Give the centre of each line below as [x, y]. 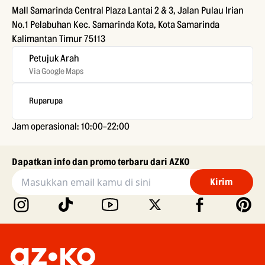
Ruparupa [46, 101]
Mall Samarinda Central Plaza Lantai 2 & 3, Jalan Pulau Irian [128, 10]
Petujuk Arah [54, 58]
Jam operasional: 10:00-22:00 [71, 126]
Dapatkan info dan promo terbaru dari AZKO [101, 162]
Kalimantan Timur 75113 [59, 39]
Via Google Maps [56, 71]
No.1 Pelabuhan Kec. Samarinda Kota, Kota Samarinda [116, 25]
